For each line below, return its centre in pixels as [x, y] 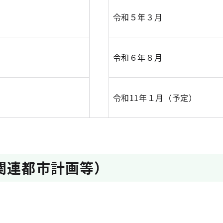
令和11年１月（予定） [155, 98]
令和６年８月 [138, 57]
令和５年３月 [138, 17]
